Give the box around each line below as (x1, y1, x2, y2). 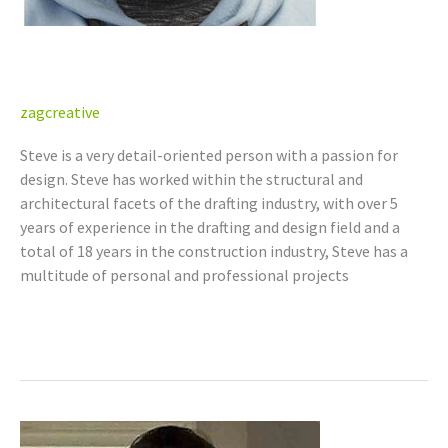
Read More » (20, 313, 102, 334)
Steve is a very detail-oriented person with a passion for (20, 145, 398, 166)
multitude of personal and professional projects (20, 265, 349, 286)
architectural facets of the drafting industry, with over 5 (20, 193, 398, 214)
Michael (19, 421, 72, 442)
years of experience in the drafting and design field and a (20, 217, 400, 238)
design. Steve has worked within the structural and (20, 169, 363, 190)
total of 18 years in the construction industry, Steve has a (20, 241, 408, 262)
